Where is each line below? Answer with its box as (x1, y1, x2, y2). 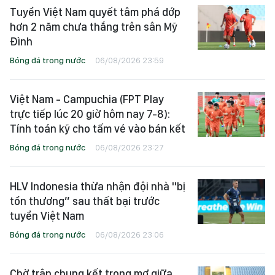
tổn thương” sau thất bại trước (10, 194, 160, 207)
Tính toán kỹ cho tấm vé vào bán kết (10, 122, 185, 135)
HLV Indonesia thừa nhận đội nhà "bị (10, 179, 185, 193)
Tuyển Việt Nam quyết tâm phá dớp (10, 5, 180, 18)
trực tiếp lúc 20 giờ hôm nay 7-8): (10, 107, 170, 120)
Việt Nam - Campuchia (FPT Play (10, 92, 164, 106)
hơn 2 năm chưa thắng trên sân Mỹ (10, 20, 177, 33)
